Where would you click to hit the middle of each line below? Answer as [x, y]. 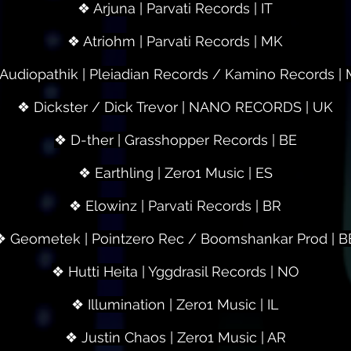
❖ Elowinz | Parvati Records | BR [175, 206]
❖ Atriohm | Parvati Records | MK [175, 41]
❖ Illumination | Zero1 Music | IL [175, 304]
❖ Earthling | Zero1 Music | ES [175, 173]
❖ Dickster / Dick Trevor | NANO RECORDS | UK [175, 107]
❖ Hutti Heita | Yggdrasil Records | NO [175, 271]
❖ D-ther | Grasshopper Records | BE [175, 140]
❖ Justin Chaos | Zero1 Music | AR [175, 337]
